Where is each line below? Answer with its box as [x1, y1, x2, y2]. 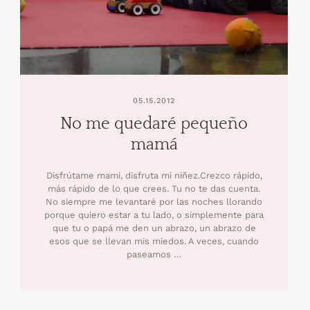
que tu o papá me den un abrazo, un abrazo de [52, 222, 256, 233]
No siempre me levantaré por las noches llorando [46, 196, 263, 207]
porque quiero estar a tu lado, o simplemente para [44, 209, 264, 220]
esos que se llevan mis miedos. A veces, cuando [49, 235, 259, 246]
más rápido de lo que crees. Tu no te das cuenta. [48, 183, 261, 194]
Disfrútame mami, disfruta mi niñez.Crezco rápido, [46, 170, 262, 181]
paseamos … [127, 248, 182, 259]
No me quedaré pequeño [60, 114, 248, 133]
